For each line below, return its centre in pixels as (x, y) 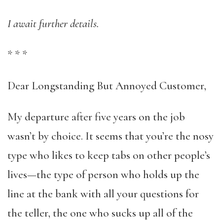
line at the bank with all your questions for (103, 194)
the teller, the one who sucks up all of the (100, 213)
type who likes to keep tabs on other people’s (109, 155)
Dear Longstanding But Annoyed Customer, (107, 86)
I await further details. (53, 24)
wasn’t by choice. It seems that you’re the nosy (110, 136)
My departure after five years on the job (96, 117)
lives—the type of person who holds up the (103, 175)
